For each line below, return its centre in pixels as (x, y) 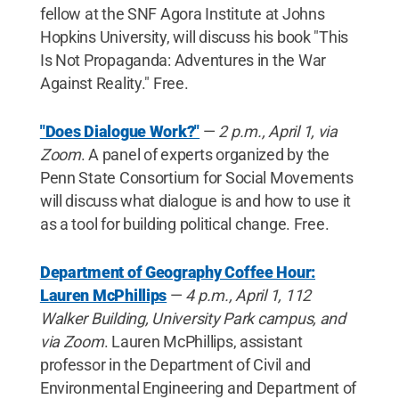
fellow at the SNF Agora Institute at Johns (182, 13)
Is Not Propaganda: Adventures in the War (183, 60)
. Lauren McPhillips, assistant (203, 341)
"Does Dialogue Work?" (120, 131)
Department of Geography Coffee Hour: (178, 272)
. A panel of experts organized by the (205, 154)
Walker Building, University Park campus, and (192, 318)
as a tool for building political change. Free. (184, 224)
